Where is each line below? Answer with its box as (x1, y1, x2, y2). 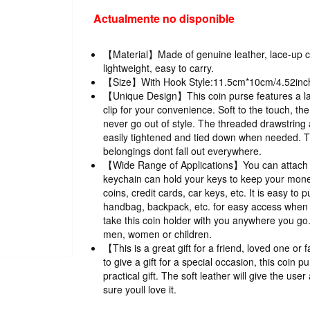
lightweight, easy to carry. (102, 61, 214, 75)
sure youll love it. (102, 282, 176, 296)
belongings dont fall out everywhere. (102, 144, 262, 158)
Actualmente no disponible (93, 10, 235, 26)
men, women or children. (102, 227, 212, 241)
